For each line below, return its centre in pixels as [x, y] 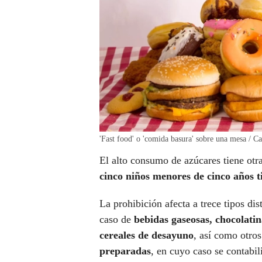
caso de [117, 220]
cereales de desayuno [146, 235]
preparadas [125, 251]
